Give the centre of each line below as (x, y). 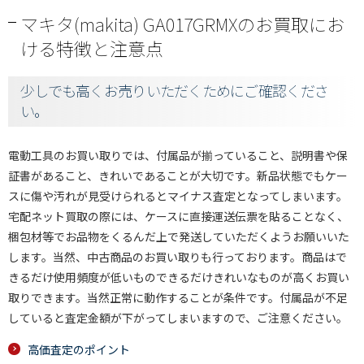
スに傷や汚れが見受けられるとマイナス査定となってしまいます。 (178, 196)
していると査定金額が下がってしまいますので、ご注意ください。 (178, 318)
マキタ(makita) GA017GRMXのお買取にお (182, 24)
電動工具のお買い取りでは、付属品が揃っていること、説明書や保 (178, 155)
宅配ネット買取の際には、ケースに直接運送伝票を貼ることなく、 (178, 216)
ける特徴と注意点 (92, 48)
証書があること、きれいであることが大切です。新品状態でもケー (178, 175)
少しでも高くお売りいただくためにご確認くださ (175, 90)
